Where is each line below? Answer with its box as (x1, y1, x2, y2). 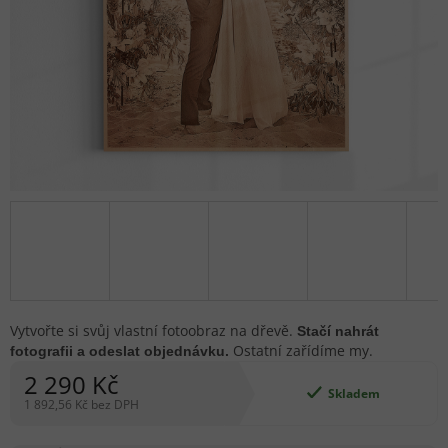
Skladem (328, 384, 381, 402)
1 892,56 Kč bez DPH (24, 396, 139, 414)
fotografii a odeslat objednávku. (10, 343, 229, 360)
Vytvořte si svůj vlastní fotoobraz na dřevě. (10, 321, 297, 341)
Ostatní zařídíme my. (229, 341, 373, 361)
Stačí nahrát (297, 323, 379, 340)
